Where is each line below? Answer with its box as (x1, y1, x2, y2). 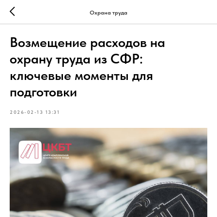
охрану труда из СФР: (10, 50, 143, 67)
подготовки (10, 83, 77, 100)
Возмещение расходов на (10, 34, 165, 50)
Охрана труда (90, 9, 127, 16)
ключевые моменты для (10, 67, 153, 83)
